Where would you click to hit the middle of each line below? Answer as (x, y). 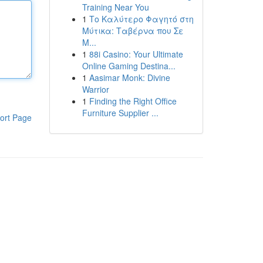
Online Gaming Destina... (129, 66)
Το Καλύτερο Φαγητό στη (141, 19)
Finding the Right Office (133, 101)
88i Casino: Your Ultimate (136, 54)
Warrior (95, 89)
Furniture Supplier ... (120, 113)
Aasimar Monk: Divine (129, 77)
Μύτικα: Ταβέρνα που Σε (133, 31)
